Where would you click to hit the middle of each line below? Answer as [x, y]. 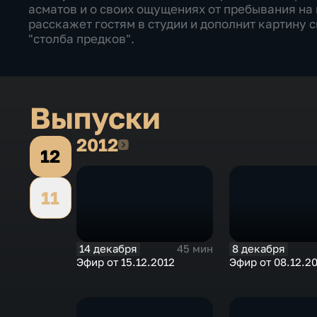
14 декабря [108, 248]
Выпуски [95, 118]
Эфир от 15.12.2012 [125, 262]
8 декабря [259, 248]
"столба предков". [81, 39]
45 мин [195, 249]
